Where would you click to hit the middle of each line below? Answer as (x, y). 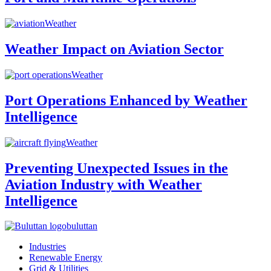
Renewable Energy (66, 258)
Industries (47, 247)
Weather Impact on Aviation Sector (114, 49)
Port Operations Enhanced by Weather (126, 100)
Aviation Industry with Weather (103, 184)
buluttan (82, 226)
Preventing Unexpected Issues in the (116, 168)
